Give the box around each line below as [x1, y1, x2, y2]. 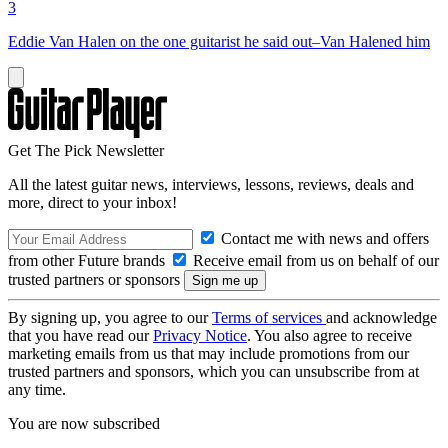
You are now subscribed [8, 414, 160, 432]
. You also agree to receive [247, 326, 412, 344]
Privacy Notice [153, 326, 247, 344]
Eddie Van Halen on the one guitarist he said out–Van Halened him [8, 32, 430, 50]
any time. [8, 380, 66, 398]
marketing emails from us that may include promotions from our [8, 344, 409, 362]
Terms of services [212, 308, 326, 326]
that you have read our [8, 326, 153, 344]
